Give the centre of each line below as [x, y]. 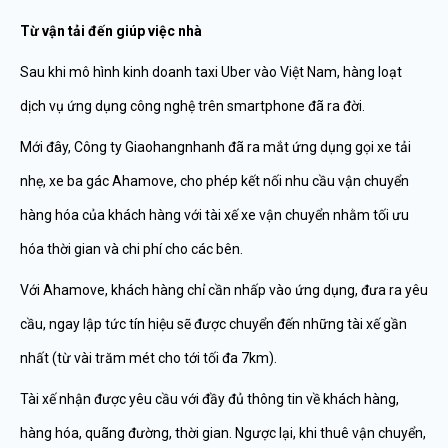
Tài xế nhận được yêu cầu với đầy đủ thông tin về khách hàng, [209, 399]
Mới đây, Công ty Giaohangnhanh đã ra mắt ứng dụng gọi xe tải [215, 147]
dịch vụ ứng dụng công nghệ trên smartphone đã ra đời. [192, 106]
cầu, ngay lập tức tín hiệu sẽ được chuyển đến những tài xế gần [213, 324]
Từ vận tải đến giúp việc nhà [111, 31]
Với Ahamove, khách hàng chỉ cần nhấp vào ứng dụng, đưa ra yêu [224, 290]
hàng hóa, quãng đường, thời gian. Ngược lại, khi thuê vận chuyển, [223, 433]
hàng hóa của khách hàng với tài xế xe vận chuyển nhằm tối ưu [214, 215]
